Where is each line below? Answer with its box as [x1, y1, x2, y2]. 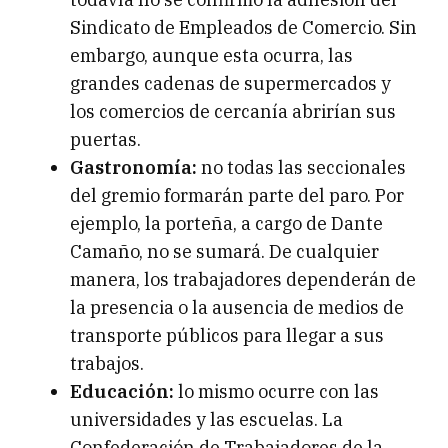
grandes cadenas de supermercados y [70, 72, 391, 96]
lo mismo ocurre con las [174, 380, 379, 404]
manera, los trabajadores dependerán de [70, 268, 416, 292]
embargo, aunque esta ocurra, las [70, 44, 353, 68]
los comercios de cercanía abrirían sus [70, 100, 396, 124]
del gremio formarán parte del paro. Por [70, 184, 404, 208]
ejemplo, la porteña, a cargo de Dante [70, 212, 383, 236]
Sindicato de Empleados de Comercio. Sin [70, 16, 417, 40]
